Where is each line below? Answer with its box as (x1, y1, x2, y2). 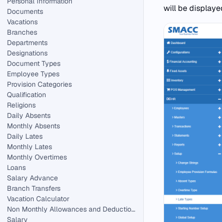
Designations (7, 49, 48, 57)
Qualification (7, 90, 46, 99)
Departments (7, 38, 48, 47)
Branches (7, 28, 37, 37)
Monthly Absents (7, 121, 60, 130)
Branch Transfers (7, 184, 60, 193)
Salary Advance (7, 173, 58, 182)
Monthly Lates (7, 142, 52, 151)
